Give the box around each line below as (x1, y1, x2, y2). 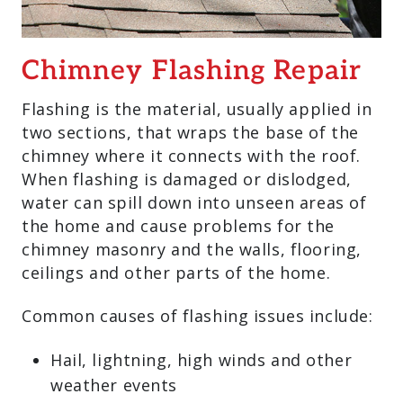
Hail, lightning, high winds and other (50, 349, 353, 371)
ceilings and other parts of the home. (22, 262, 331, 283)
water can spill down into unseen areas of (22, 192, 367, 213)
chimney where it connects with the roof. (22, 145, 361, 166)
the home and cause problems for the (22, 215, 335, 237)
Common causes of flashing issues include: (22, 305, 373, 327)
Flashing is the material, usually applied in (22, 98, 372, 120)
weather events (50, 374, 177, 396)
